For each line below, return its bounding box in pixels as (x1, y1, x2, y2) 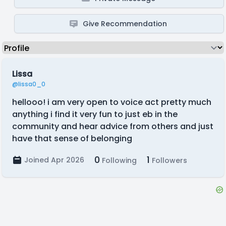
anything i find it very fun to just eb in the (12, 108, 178, 120)
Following (100, 155, 137, 165)
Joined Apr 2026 (24, 155, 84, 165)
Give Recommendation (83, 19, 167, 29)
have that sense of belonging (12, 133, 132, 144)
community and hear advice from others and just (12, 121, 213, 132)
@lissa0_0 (12, 80, 45, 88)
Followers (150, 155, 187, 165)
